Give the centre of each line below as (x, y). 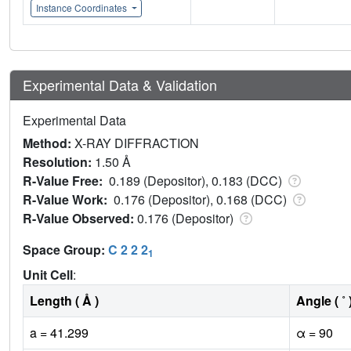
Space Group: (65, 250)
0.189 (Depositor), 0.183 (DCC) (197, 181)
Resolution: (59, 162)
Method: (49, 143)
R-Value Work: (68, 200)
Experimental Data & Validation (120, 85)
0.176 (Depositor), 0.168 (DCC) (202, 200)
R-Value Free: (66, 181)
